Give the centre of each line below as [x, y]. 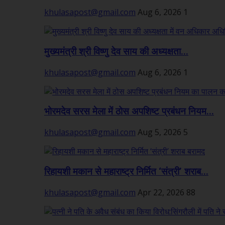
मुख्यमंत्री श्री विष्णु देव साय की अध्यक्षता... [116, 51]
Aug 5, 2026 [159, 132]
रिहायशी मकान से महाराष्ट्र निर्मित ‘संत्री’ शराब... [126, 172]
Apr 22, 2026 [161, 192]
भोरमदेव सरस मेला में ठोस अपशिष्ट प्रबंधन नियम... [129, 112]
